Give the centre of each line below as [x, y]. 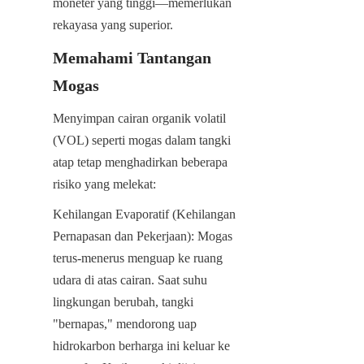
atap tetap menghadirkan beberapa [140, 162]
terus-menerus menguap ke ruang [138, 258]
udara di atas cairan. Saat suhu [130, 279]
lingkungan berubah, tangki [123, 301]
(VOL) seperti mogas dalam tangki [142, 140]
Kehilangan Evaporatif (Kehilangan [144, 214]
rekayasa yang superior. [113, 24]
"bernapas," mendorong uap [125, 323]
